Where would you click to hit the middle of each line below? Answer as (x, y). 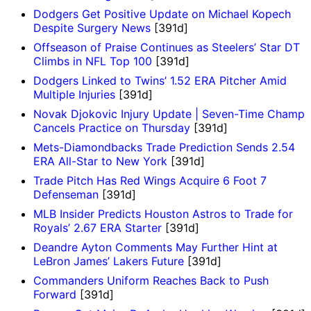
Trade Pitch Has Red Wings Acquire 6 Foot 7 (150, 181)
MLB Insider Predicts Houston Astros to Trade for (163, 214)
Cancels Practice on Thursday (112, 128)
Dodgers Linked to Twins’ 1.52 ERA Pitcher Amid (160, 81)
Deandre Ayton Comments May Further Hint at (155, 247)
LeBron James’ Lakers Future (109, 261)
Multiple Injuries (74, 95)
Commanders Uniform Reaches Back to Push (151, 281)
